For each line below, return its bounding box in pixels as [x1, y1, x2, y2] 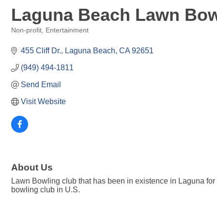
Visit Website [21, 97, 66, 106]
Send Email [21, 80, 61, 89]
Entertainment [46, 27, 89, 34]
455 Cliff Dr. [21, 46, 61, 55]
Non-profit [11, 27, 42, 34]
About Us [11, 162, 53, 173]
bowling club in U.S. [11, 186, 80, 194]
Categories [11, 33, 43, 41]
